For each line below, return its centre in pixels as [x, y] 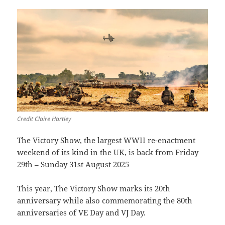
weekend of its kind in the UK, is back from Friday [108, 152]
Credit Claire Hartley [44, 119]
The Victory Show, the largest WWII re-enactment [106, 140]
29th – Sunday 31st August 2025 [73, 164]
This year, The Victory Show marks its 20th [94, 188]
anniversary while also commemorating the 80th [105, 200]
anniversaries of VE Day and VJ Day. [82, 212]
